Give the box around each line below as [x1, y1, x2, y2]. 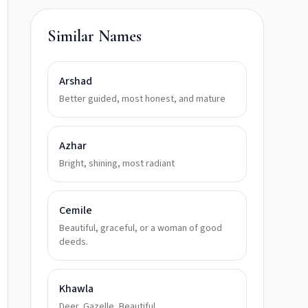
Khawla [59, 281, 93, 296]
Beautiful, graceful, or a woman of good [59, 221, 222, 235]
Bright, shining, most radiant [59, 157, 175, 170]
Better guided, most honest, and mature [59, 92, 225, 106]
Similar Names [47, 26, 142, 46]
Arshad [59, 74, 92, 89]
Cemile [59, 203, 92, 218]
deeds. [59, 235, 88, 249]
